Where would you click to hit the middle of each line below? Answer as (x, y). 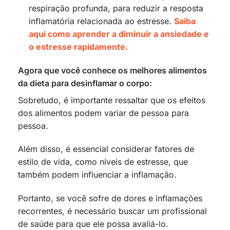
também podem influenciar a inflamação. (97, 175)
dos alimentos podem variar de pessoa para (103, 113)
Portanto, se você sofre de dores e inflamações (110, 198)
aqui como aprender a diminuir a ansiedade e (119, 34)
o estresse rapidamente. (78, 46)
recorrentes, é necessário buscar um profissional (112, 211)
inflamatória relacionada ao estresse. (101, 21)
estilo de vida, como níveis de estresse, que (103, 162)
